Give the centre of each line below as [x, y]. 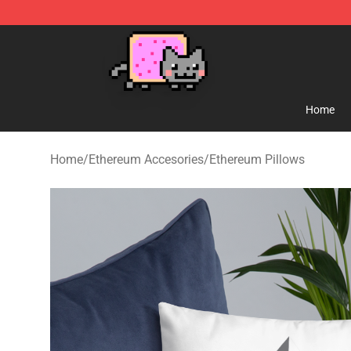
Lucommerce [85, 36]
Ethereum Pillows [257, 159]
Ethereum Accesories [146, 159]
